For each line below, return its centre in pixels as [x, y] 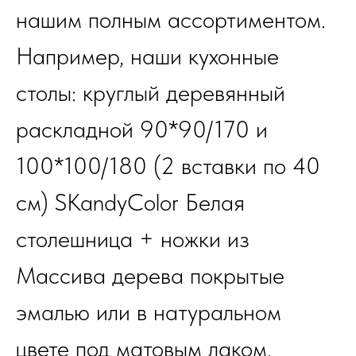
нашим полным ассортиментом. [171, 19]
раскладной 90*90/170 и [142, 129]
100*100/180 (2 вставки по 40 [168, 166]
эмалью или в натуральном [149, 312]
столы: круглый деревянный [151, 93]
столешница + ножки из [133, 239]
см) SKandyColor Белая [130, 202]
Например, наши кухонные [147, 56]
